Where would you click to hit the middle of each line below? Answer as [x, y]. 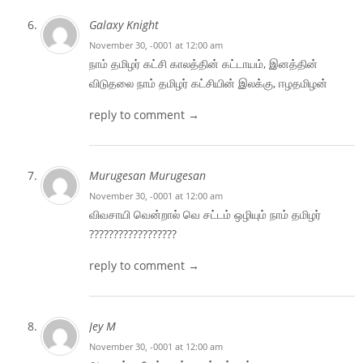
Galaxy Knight [124, 24]
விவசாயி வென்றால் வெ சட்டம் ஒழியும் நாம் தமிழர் [205, 214]
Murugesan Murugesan [147, 175]
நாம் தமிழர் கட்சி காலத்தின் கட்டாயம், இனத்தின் [203, 63]
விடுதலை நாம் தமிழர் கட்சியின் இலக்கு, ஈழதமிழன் [208, 83]
